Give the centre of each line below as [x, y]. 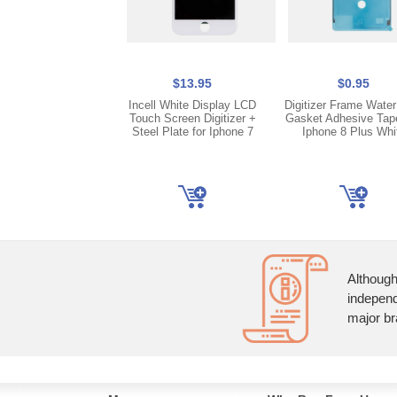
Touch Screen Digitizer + [192, 118]
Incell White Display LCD [192, 105]
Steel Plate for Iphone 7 [192, 132]
